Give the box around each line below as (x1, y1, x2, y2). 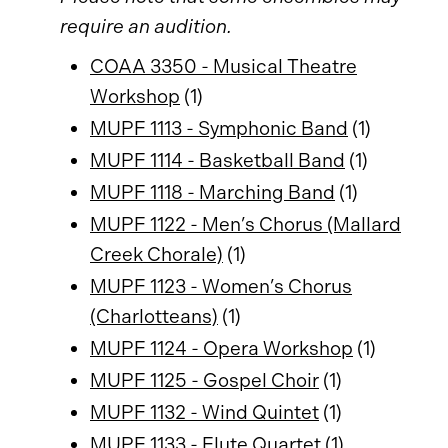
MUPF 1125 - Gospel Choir (90, 369, 319, 392)
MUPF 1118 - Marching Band (90, 181, 335, 204)
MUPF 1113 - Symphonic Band (90, 117, 348, 140)
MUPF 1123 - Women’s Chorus (90, 275, 352, 298)
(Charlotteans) (90, 305, 218, 328)
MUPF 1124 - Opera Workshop (90, 337, 353, 360)
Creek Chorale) (90, 243, 223, 266)
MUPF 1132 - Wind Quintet (90, 401, 319, 424)
